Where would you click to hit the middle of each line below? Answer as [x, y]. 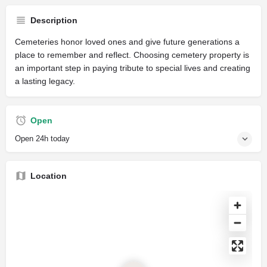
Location [49, 176]
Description [54, 20]
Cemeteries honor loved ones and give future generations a [127, 41]
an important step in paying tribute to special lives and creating [133, 68]
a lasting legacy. [45, 81]
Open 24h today [42, 138]
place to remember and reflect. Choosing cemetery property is [132, 55]
